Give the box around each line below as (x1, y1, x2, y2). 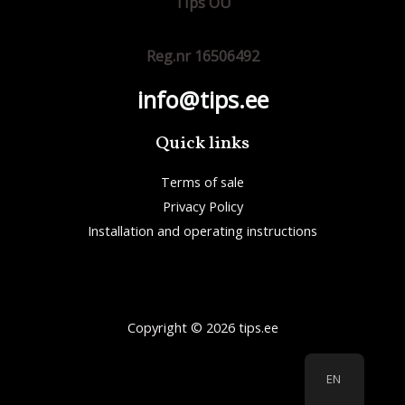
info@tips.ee (137, 84, 268, 116)
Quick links (155, 131, 250, 157)
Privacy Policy (162, 197, 243, 216)
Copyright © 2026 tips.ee (127, 318, 278, 337)
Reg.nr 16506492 (146, 45, 259, 67)
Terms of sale (161, 173, 244, 192)
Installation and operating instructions (88, 221, 317, 240)
